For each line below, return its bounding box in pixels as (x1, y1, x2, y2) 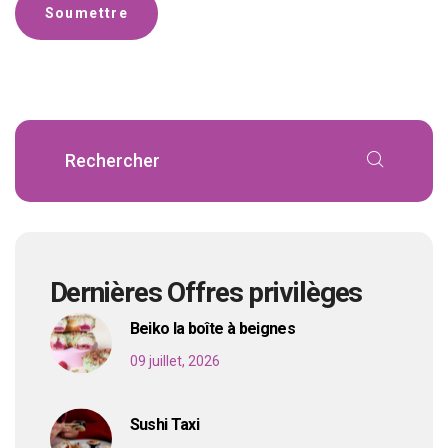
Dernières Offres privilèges (49, 275, 363, 309)
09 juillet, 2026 (129, 352, 220, 369)
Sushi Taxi (129, 414, 200, 434)
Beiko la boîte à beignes (129, 318, 296, 338)
